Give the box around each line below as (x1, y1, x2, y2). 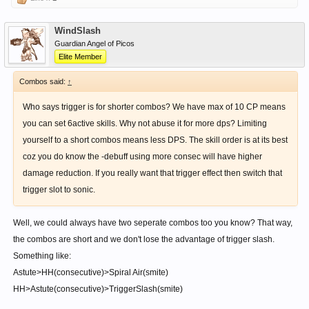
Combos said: (19, 77, 68, 86)
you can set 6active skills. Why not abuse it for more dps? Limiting (23, 119, 267, 128)
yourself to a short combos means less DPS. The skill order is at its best (23, 135, 288, 145)
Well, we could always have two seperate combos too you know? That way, (13, 218, 292, 228)
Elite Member (59, 52, 102, 61)
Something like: (13, 251, 71, 261)
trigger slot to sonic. (23, 185, 95, 195)
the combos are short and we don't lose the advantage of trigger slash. (13, 235, 275, 244)
